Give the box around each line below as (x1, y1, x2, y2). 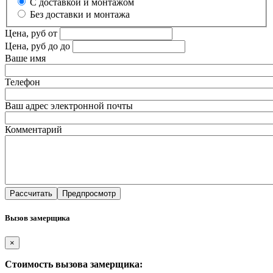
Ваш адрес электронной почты (5, 100, 133, 111)
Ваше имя (5, 52, 46, 63)
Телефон (5, 76, 40, 87)
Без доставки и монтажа (30, 9, 130, 19)
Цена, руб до (5, 40, 58, 51)
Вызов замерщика (5, 213, 70, 222)
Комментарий (5, 124, 62, 135)
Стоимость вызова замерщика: (5, 258, 143, 269)
